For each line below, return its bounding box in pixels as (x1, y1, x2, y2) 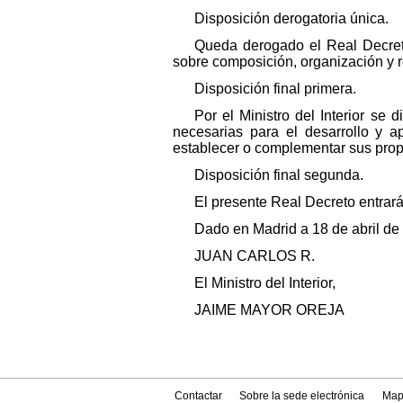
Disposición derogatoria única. (194, 10, 389, 26)
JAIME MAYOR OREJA (194, 301, 345, 318)
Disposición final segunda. (194, 166, 363, 183)
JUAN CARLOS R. (194, 247, 315, 264)
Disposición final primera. (194, 80, 356, 96)
